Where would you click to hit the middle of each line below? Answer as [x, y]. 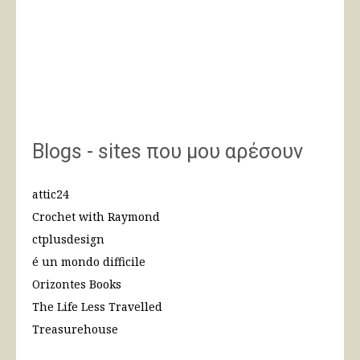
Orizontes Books [77, 284]
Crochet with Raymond [96, 216]
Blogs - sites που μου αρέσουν [168, 151]
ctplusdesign [68, 239]
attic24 [51, 194]
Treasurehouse [75, 329]
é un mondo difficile [89, 261]
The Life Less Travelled [97, 306]
